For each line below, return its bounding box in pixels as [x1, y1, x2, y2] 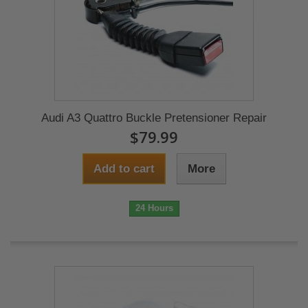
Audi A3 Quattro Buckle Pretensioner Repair [41, 111, 267, 124]
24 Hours [135, 203, 173, 213]
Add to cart [93, 162, 155, 175]
